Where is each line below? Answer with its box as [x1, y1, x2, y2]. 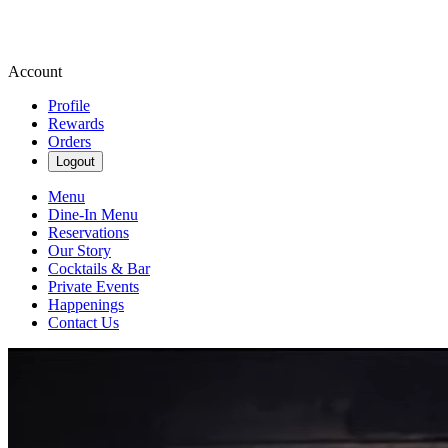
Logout [56, 154, 95, 169]
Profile [48, 97, 90, 114]
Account [8, 63, 62, 80]
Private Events [48, 278, 139, 295]
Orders [48, 133, 91, 150]
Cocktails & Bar [48, 260, 150, 277]
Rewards [48, 115, 104, 132]
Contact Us [48, 314, 119, 331]
